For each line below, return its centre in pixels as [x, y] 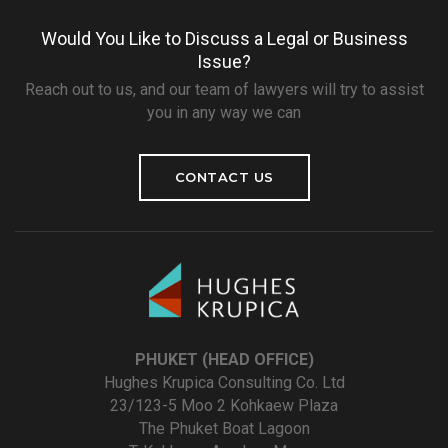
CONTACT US [224, 177]
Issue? [224, 62]
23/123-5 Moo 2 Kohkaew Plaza [224, 406]
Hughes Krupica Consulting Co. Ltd [224, 383]
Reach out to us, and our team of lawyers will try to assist [224, 90]
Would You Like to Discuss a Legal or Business [224, 39]
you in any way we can [224, 113]
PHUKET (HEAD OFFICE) [224, 360]
